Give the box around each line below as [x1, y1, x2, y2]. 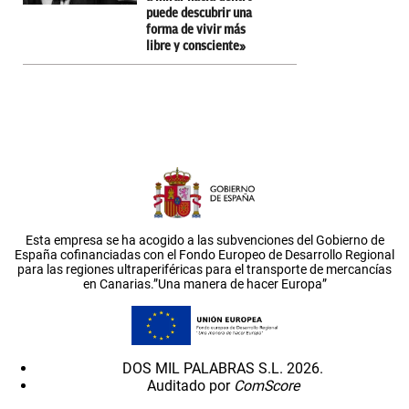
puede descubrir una [146, 5, 252, 20]
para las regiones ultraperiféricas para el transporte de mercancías [17, 261, 392, 277]
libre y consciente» [146, 38, 246, 53]
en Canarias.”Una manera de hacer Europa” [82, 276, 327, 291]
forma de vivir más [146, 22, 246, 37]
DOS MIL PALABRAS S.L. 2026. [122, 360, 323, 378]
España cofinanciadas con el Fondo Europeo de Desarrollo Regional [15, 246, 394, 262]
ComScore [233, 377, 299, 395]
